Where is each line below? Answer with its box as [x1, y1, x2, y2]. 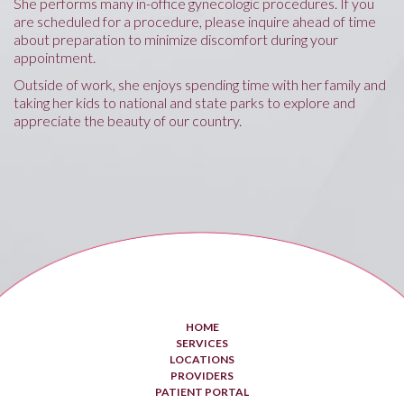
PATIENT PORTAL [155, 384, 249, 399]
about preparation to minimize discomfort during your [14, 30, 338, 48]
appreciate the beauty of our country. [14, 111, 242, 129]
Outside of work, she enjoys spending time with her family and [14, 75, 386, 93]
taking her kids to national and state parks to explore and [14, 93, 355, 111]
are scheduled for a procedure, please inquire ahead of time [14, 12, 376, 30]
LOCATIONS [170, 352, 234, 366]
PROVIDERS [170, 368, 234, 382]
